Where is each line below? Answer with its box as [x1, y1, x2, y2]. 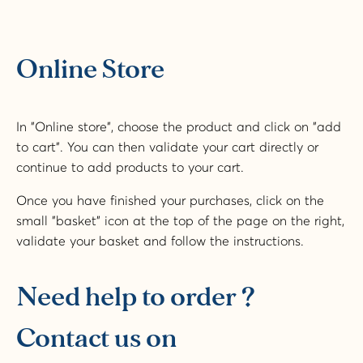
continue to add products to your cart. [16, 159, 244, 176]
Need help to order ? [16, 284, 255, 312]
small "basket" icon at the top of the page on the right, [16, 212, 344, 229]
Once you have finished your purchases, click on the [16, 192, 324, 209]
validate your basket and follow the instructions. [16, 233, 304, 250]
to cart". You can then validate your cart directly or [16, 139, 318, 156]
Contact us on [16, 325, 177, 353]
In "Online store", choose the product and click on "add [16, 118, 341, 135]
